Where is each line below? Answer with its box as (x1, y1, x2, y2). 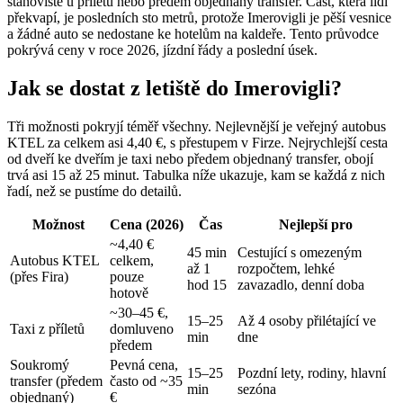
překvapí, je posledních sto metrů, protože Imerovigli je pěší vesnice (7, 9, 391, 25)
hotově (110, 284, 148, 300)
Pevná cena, (110, 356, 178, 372)
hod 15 (187, 276, 227, 292)
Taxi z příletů (10, 320, 85, 336)
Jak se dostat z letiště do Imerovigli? (7, 76, 342, 100)
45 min (187, 244, 227, 260)
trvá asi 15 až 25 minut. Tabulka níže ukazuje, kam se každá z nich (7, 166, 385, 183)
